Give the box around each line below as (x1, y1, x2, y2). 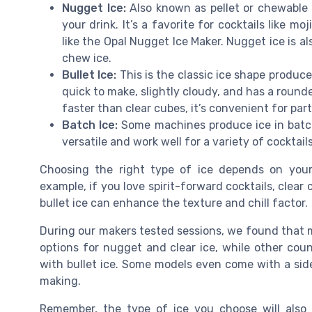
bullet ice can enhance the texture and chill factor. (40, 196, 308, 210)
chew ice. (62, 52, 111, 65)
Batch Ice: (62, 118, 118, 132)
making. (40, 274, 81, 288)
